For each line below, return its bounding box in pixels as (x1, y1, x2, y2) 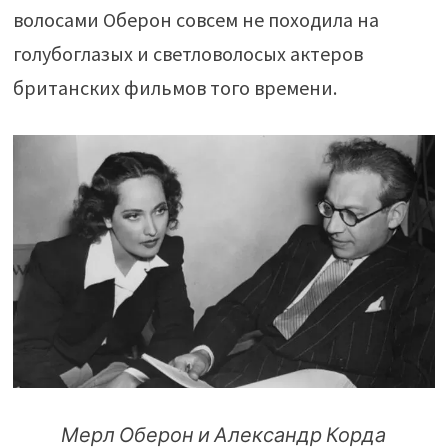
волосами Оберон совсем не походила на (12, 7, 379, 33)
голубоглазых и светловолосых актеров (12, 41, 363, 67)
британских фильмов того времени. (12, 75, 337, 101)
